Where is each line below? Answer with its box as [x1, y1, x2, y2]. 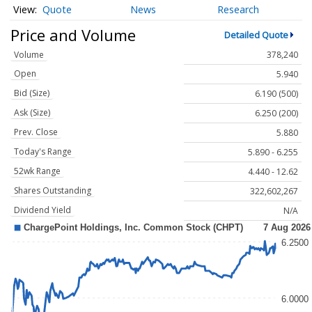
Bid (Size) [14, 87, 49, 100]
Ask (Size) [14, 107, 50, 119]
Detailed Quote [224, 28, 288, 41]
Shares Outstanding [14, 185, 91, 197]
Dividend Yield [14, 204, 71, 217]
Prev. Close [14, 126, 58, 139]
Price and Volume [10, 24, 136, 45]
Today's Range [14, 146, 72, 158]
